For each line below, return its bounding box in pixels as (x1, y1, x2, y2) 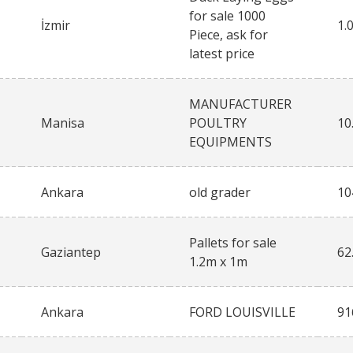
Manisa (41, 114, 84, 132)
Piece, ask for (189, 26, 268, 44)
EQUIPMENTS (189, 133, 272, 151)
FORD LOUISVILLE (189, 303, 295, 321)
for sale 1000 (189, 7, 266, 25)
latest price (189, 45, 255, 63)
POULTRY (189, 114, 247, 132)
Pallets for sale (189, 234, 277, 252)
